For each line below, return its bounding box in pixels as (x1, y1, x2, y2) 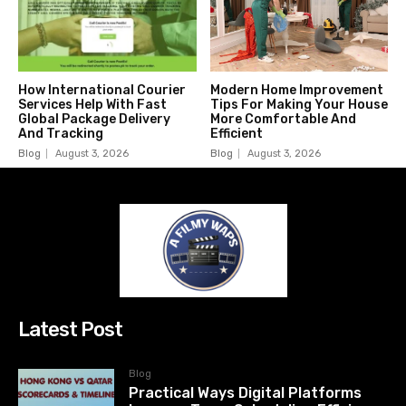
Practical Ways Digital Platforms (129, 384, 362, 402)
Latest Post (18, 317, 122, 343)
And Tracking (18, 126, 103, 142)
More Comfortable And (209, 111, 356, 128)
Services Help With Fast (18, 97, 167, 113)
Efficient (209, 126, 263, 142)
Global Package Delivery (18, 111, 170, 128)
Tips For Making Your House (209, 97, 388, 113)
